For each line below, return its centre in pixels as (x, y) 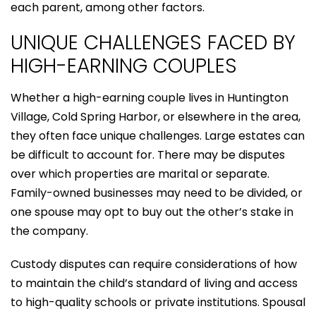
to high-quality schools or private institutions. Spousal (158, 302)
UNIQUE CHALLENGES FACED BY (153, 42)
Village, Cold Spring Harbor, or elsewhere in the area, (156, 116)
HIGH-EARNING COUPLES (124, 66)
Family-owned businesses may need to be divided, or (157, 193)
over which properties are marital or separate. (140, 174)
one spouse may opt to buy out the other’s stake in (152, 212)
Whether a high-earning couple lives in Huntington (150, 97)
